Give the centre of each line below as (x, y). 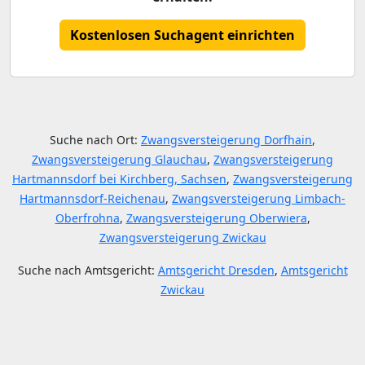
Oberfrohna (87, 218)
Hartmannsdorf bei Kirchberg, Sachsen (119, 179)
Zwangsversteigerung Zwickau (182, 237)
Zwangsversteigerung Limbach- (259, 198)
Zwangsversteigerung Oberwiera (216, 218)
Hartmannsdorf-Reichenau (92, 198)
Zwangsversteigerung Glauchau (119, 159)
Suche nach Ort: (95, 140)
